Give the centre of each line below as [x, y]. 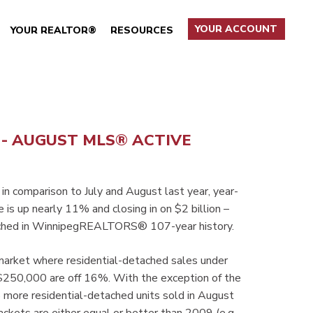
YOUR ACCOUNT [236, 29]
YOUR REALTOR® [53, 30]
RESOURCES [142, 30]
